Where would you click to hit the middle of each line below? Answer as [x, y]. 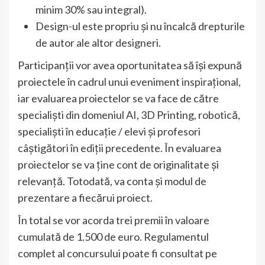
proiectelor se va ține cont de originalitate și [118, 165]
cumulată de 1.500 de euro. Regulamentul [113, 237]
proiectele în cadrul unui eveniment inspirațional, [129, 82]
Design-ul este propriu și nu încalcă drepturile [140, 26]
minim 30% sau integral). [91, 10]
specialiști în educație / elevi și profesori [109, 132]
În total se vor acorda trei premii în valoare [114, 220]
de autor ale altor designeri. [98, 43]
